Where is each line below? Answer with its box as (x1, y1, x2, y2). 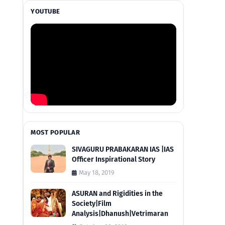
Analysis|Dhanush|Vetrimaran (72, 209, 168, 218)
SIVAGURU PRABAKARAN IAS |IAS (72, 145, 174, 154)
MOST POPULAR (31, 129, 80, 137)
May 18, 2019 (79, 169, 115, 177)
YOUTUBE (31, 8, 60, 15)
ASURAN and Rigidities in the (72, 189, 163, 198)
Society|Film (72, 199, 111, 208)
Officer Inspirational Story (72, 155, 155, 164)
